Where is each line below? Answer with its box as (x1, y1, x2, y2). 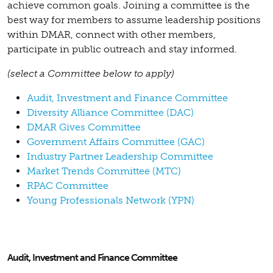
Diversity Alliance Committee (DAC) (27, 106, 194, 118)
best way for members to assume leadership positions (7, 13, 261, 26)
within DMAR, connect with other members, (7, 28, 216, 40)
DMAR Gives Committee (27, 121, 141, 133)
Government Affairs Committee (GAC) (27, 135, 205, 147)
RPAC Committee (27, 179, 108, 191)
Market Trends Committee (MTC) (27, 165, 181, 177)
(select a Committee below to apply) (7, 67, 174, 79)
